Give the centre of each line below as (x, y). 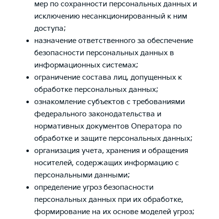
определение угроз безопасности (94, 187)
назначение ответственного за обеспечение (114, 41)
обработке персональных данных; (96, 89)
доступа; (50, 28)
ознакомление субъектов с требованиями (109, 102)
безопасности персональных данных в (104, 53)
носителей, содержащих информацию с (107, 163)
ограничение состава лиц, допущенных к (108, 77)
